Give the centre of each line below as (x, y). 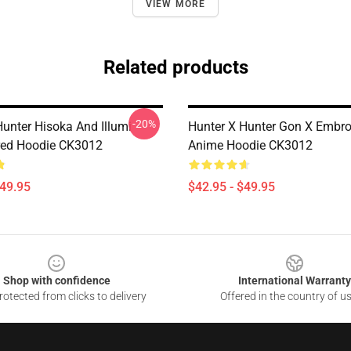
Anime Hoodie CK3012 (250, 145)
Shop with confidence (56, 280)
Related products (175, 67)
